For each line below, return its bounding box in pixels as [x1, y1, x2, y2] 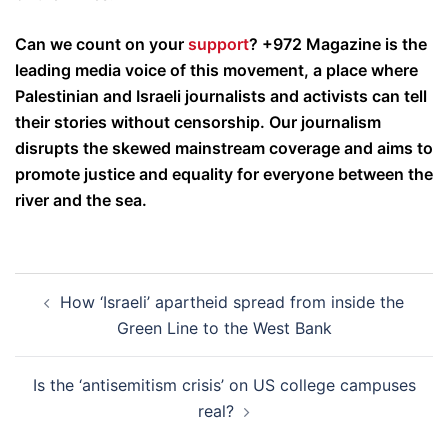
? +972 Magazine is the [249, 34, 427, 55]
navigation [14, 299, 137, 329]
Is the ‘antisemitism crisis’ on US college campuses [32, 375, 416, 396]
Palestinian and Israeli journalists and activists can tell [15, 86, 427, 107]
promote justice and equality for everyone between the [15, 164, 433, 185]
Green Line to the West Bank [116, 318, 332, 339]
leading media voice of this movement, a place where [15, 60, 418, 81]
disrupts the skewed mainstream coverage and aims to [15, 138, 433, 159]
